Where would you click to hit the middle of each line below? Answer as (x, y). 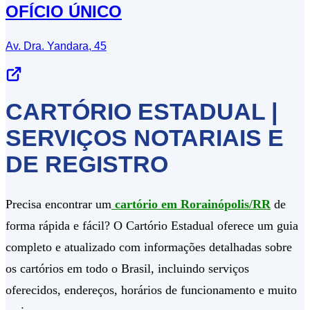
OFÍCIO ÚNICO (64, 11)
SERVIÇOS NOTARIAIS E (145, 137)
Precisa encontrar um (58, 204)
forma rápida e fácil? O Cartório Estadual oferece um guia (152, 225)
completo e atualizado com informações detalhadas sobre (149, 247)
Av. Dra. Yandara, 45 (56, 46)
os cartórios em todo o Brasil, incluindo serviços (127, 268)
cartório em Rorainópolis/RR (191, 204)
